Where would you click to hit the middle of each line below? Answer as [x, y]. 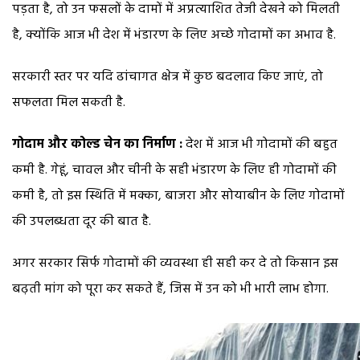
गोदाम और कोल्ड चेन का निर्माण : [97, 144]
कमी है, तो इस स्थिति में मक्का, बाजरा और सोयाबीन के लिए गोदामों [178, 196]
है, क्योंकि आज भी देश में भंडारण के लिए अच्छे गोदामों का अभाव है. [174, 35]
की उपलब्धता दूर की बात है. [82, 221]
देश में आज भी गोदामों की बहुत [260, 144]
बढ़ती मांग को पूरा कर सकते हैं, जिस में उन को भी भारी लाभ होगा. [170, 289]
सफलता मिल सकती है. [69, 102]
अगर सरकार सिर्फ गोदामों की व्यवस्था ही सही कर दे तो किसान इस [175, 263]
